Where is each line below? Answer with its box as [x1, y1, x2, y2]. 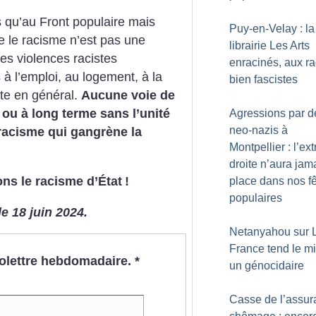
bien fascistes [229, 73, 298, 85]
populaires [229, 192, 282, 204]
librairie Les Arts [229, 39, 310, 51]
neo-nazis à [229, 124, 288, 136]
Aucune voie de [81, 88, 175, 103]
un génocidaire [229, 260, 304, 272]
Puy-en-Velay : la [229, 23, 315, 35]
